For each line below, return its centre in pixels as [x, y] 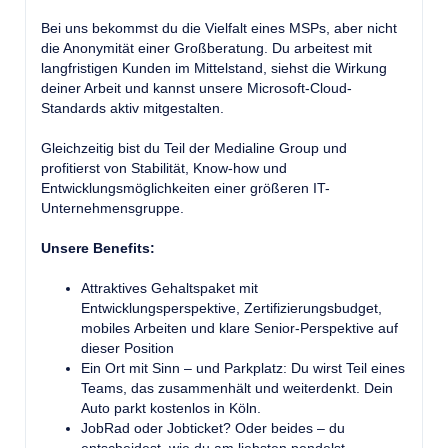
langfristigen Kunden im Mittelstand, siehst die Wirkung [214, 68]
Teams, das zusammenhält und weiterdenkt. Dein [237, 388]
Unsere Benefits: [98, 248]
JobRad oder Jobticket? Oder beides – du [213, 428]
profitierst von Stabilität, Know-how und [164, 168]
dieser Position [127, 348]
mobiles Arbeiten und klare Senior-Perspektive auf [239, 328]
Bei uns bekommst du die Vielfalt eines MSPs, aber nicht [219, 28]
